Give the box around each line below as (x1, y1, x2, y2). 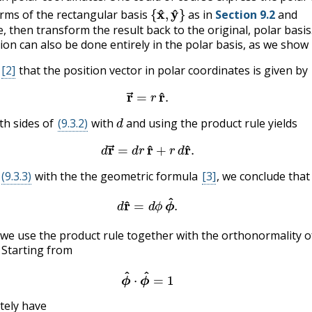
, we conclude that (217, 169, 311, 185)
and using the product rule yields (123, 116, 298, 132)
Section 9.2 (215, 7, 276, 23)
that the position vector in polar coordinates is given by (16, 63, 309, 79)
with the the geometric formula (32, 169, 201, 185)
